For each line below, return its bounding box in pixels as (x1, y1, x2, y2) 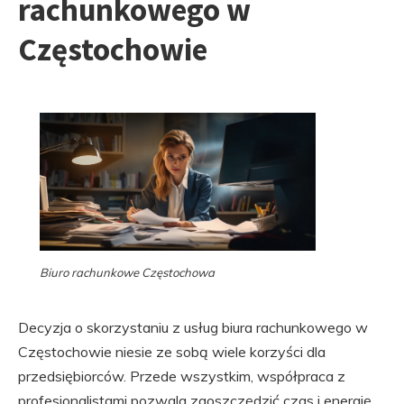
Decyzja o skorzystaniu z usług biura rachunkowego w (18, 318, 368, 336)
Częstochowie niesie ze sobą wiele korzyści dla (18, 343, 326, 361)
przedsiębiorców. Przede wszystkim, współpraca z (18, 367, 345, 385)
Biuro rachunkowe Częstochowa (40, 265, 215, 280)
